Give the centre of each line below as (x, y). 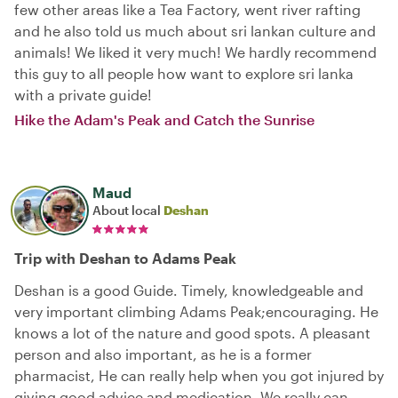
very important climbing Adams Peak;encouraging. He (196, 311)
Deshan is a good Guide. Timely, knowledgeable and (189, 290)
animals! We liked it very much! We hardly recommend (195, 52)
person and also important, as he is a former (163, 354)
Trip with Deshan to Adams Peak (125, 258)
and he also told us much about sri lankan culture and (195, 31)
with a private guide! (83, 95)
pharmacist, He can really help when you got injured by (199, 375)
